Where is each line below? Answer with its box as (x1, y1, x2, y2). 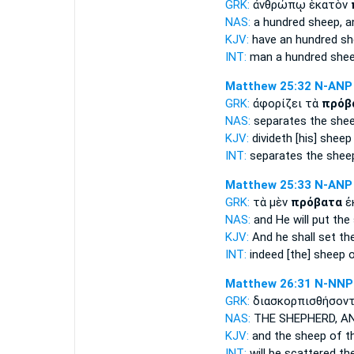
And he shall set (248, 230, 339, 244)
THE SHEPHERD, (250, 311, 341, 326)
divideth (248, 131, 296, 145)
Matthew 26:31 (224, 277, 311, 291)
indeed (246, 247, 287, 262)
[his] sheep (295, 131, 352, 145)
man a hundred (246, 50, 330, 64)
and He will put (250, 213, 333, 227)
